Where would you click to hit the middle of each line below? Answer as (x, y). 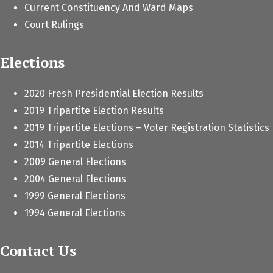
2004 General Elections (75, 179)
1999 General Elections (75, 196)
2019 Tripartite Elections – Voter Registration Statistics (147, 127)
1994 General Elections (75, 213)
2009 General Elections (75, 161)
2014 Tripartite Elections (79, 144)
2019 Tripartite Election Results (94, 110)
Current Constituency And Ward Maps (109, 7)
